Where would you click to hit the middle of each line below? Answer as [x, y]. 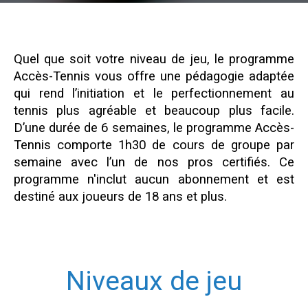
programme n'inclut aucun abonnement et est [154, 179]
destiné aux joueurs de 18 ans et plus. [120, 197]
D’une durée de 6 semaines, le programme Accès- [154, 128]
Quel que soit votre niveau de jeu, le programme [154, 59]
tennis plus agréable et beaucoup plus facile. [154, 111]
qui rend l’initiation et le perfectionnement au [154, 93]
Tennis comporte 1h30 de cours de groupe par [154, 145]
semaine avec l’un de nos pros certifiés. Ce [154, 162]
